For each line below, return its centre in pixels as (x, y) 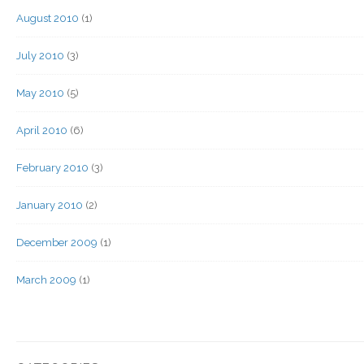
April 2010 (42, 130)
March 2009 (46, 280)
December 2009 (57, 243)
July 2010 (40, 56)
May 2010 (40, 93)
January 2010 (50, 205)
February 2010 (52, 168)
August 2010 (48, 18)
